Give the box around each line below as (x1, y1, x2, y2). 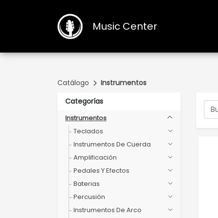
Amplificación (73, 153, 117, 162)
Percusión (73, 192, 105, 201)
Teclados (73, 127, 103, 136)
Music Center (92, 19, 157, 33)
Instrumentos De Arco (73, 205, 142, 215)
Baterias (73, 179, 100, 188)
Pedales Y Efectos (73, 166, 129, 175)
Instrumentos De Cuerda (73, 140, 151, 149)
